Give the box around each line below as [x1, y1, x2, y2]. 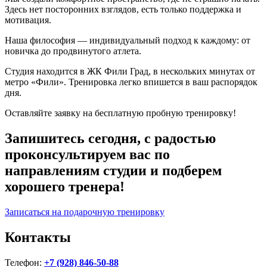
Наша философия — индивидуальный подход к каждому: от [5, 35, 250, 45]
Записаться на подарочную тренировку [5, 206, 164, 217]
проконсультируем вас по [5, 146, 170, 162]
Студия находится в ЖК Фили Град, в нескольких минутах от [5, 66, 255, 76]
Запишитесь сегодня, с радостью [5, 130, 216, 146]
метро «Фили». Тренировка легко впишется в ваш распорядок [5, 76, 257, 87]
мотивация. [5, 14, 51, 25]
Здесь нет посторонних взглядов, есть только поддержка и [5, 4, 241, 14]
